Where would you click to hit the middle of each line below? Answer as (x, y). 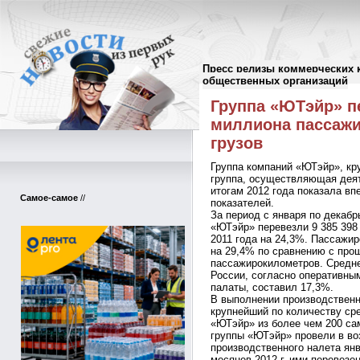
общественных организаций (275, 81)
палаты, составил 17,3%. (272, 287)
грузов (237, 143)
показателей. (242, 203)
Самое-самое (49, 198)
